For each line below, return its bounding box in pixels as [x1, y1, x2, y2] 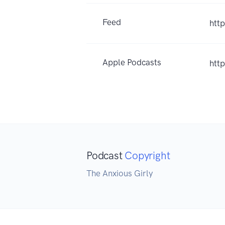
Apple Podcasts [102, 57, 161, 67]
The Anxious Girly [86, 168, 153, 178]
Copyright [125, 149, 170, 162]
